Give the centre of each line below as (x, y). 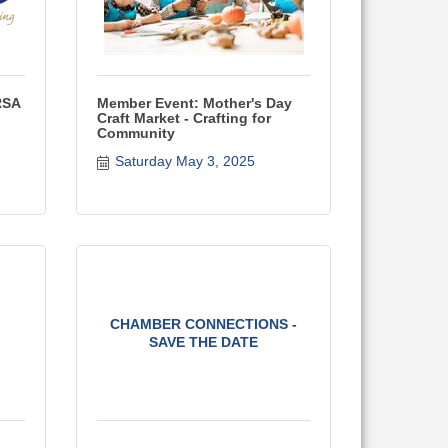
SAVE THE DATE (203, 342)
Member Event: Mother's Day (194, 103)
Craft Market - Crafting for (184, 118)
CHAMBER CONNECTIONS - (203, 324)
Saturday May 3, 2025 (184, 161)
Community (136, 133)
